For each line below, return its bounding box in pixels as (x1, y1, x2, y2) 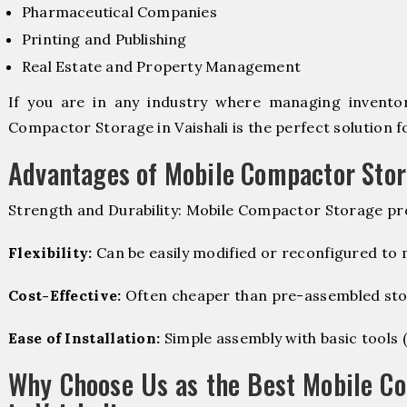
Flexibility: (8, 243, 93, 262)
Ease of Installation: (8, 329, 161, 348)
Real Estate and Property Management (22, 56, 301, 75)
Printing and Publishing (22, 29, 187, 48)
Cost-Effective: (8, 285, 122, 304)
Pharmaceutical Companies (22, 2, 217, 21)
